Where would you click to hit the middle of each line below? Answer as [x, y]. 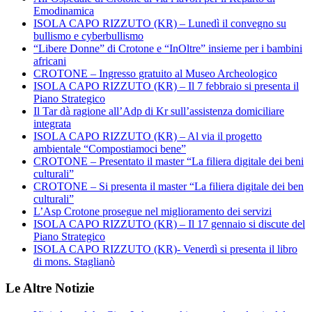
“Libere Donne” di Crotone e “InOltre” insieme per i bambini [168, 48]
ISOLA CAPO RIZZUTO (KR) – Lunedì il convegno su [160, 23]
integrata [52, 123]
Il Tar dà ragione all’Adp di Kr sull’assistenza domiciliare [159, 111]
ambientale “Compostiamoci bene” [110, 148]
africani [50, 61]
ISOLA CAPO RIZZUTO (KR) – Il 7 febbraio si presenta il [166, 86]
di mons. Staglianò [74, 261]
